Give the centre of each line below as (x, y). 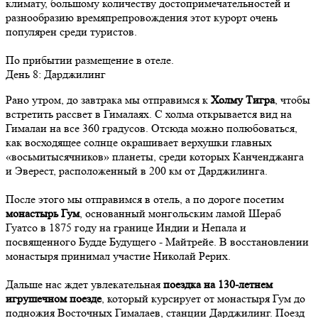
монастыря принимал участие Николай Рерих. (118, 256)
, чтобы (292, 100)
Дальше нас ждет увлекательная (84, 285)
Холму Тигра (243, 100)
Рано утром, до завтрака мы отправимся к (108, 100)
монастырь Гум (43, 214)
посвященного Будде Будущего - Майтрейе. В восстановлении (157, 242)
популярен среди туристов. (71, 32)
